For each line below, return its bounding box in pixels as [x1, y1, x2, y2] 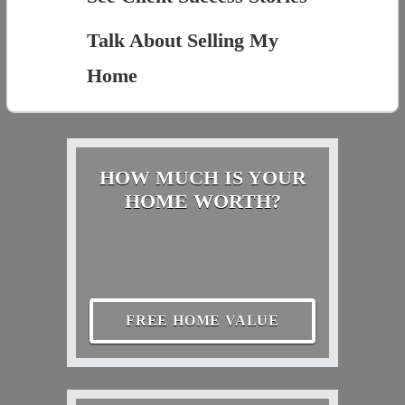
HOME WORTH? [124, 190, 281, 213]
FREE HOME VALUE [126, 312, 279, 328]
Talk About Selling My [86, 29, 278, 52]
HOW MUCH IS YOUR [99, 166, 306, 190]
